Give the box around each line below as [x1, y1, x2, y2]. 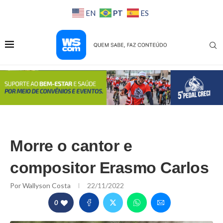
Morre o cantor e [10, 136, 132, 155]
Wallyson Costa [22, 181, 72, 190]
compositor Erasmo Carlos [10, 158, 209, 177]
